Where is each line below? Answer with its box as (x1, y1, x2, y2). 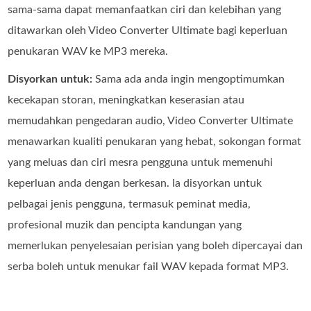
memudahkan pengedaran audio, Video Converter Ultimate (8, 115, 294, 127)
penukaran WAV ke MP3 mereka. (8, 46, 169, 58)
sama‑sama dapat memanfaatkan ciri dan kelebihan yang (8, 4, 282, 16)
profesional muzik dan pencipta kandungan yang (8, 219, 242, 231)
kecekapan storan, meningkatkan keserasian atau (8, 94, 245, 106)
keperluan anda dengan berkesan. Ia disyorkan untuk (8, 178, 262, 190)
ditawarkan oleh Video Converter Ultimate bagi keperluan (8, 25, 288, 37)
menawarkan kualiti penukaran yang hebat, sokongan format (8, 136, 302, 148)
